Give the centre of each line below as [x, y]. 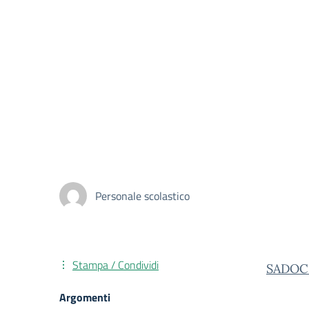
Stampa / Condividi [116, 265]
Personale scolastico [142, 196]
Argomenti [85, 297]
